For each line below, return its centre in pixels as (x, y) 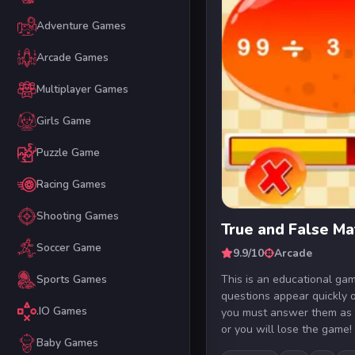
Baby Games (67, 343)
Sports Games (71, 280)
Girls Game (63, 121)
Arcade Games (72, 58)
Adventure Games (81, 26)
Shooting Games (77, 216)
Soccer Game (69, 248)
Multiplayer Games (82, 90)
